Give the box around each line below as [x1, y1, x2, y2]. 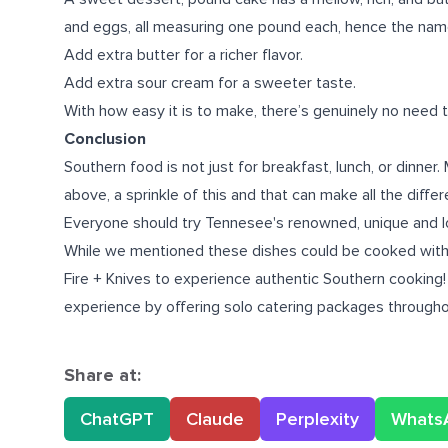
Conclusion [64, 129, 146, 149]
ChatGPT [80, 408, 154, 430]
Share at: [64, 364, 141, 386]
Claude [186, 408, 244, 430]
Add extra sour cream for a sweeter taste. [64, 73, 356, 93]
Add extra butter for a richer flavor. [64, 45, 303, 65]
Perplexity [276, 408, 359, 430]
